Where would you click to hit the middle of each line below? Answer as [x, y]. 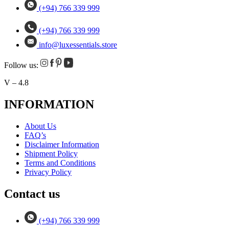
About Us [40, 126]
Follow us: [22, 65]
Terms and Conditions [60, 163]
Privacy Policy [48, 172]
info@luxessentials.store [78, 45]
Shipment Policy [51, 153]
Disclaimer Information [62, 144]
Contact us [32, 193]
